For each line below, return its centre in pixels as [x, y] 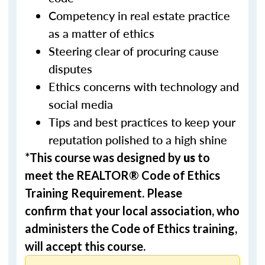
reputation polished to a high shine [138, 140]
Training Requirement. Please [104, 193]
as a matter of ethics [101, 33]
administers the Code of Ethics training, [131, 228]
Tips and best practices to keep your [142, 122]
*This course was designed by [104, 157]
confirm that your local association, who [132, 211]
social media [81, 104]
